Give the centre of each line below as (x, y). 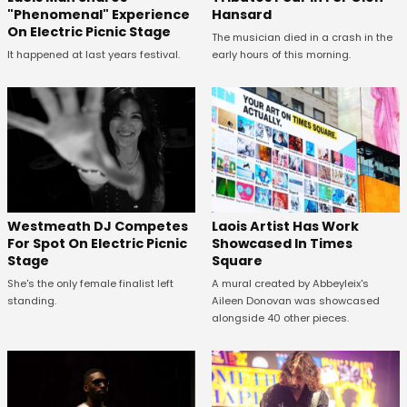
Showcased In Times (282, 243)
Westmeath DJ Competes (98, 226)
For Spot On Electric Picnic (97, 243)
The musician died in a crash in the (302, 37)
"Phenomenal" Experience (99, 14)
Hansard (241, 14)
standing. (32, 300)
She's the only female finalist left (90, 283)
